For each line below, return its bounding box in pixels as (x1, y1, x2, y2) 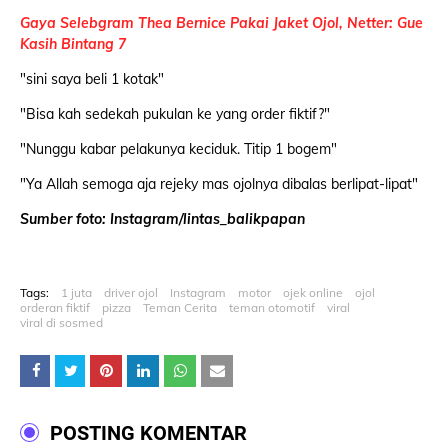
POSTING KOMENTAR (50, 421, 247, 446)
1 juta (61, 285, 92, 301)
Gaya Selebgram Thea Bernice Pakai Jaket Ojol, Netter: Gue (20, 14, 423, 33)
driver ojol (104, 285, 158, 301)
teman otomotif (229, 300, 315, 316)
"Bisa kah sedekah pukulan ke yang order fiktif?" (20, 105, 330, 124)
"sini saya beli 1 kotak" (20, 70, 164, 89)
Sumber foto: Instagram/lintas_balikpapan (20, 210, 305, 229)
